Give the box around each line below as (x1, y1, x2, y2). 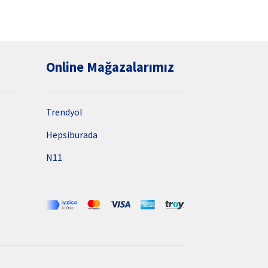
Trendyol (45, 106, 83, 118)
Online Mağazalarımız (45, 59, 174, 76)
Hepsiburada (45, 129, 98, 141)
